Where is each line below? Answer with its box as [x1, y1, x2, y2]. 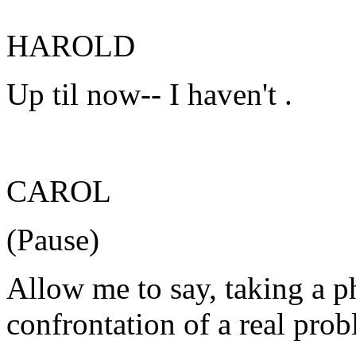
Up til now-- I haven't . [6, 77, 292, 111]
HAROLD [6, 29, 135, 63]
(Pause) [6, 222, 99, 257]
